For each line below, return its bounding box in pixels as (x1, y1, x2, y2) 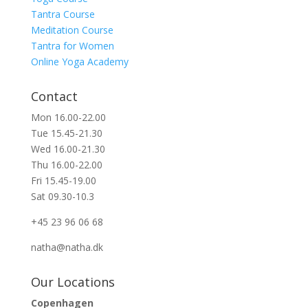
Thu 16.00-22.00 (30, 158, 102, 172)
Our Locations (30, 274, 115, 291)
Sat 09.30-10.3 (30, 190, 94, 203)
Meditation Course (30, 23, 113, 37)
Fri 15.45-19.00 (30, 174, 96, 188)
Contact (30, 88, 78, 105)
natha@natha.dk (30, 241, 103, 254)
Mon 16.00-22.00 (30, 111, 106, 124)
